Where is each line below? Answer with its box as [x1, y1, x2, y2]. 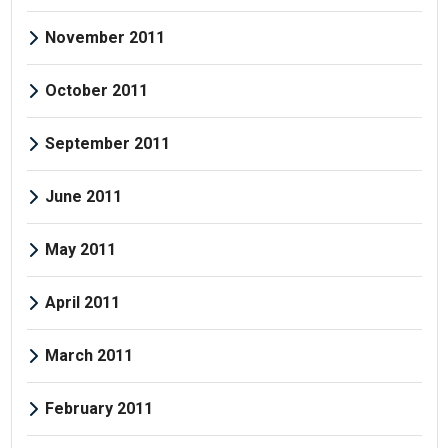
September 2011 [44, 133, 170, 153]
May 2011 [44, 239, 116, 259]
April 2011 [44, 292, 120, 312]
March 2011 [44, 345, 133, 365]
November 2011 [44, 27, 165, 47]
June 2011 [44, 186, 122, 206]
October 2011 [44, 80, 148, 100]
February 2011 [44, 398, 153, 418]
